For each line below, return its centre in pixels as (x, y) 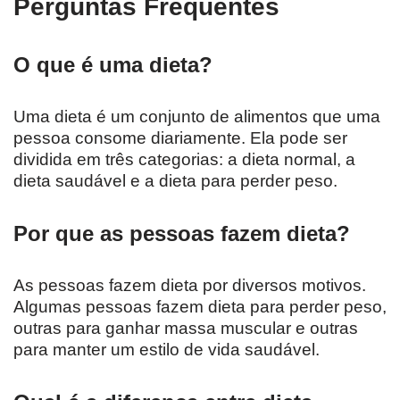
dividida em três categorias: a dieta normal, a (184, 159)
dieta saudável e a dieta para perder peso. (175, 180)
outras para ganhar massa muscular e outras (186, 328)
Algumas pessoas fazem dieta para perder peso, (200, 306)
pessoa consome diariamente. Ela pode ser (180, 137)
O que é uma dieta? (113, 64)
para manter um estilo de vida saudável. (167, 349)
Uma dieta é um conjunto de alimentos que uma (197, 116)
